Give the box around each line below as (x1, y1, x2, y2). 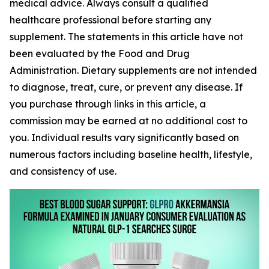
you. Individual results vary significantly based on (10, 131, 239, 144)
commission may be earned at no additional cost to (10, 115, 247, 127)
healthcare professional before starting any (10, 14, 211, 26)
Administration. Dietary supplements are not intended (10, 64, 257, 76)
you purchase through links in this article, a (10, 98, 206, 110)
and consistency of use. (10, 165, 116, 177)
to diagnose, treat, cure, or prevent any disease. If (10, 81, 243, 93)
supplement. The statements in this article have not (10, 31, 243, 43)
